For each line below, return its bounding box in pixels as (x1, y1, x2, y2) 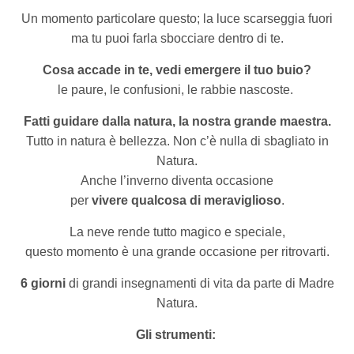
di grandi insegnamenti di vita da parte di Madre (65, 277, 334, 291)
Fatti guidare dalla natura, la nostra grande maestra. (23, 115, 331, 129)
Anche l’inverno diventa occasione (81, 174, 273, 188)
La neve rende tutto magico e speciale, (69, 225, 285, 239)
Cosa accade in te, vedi (43, 63, 181, 77)
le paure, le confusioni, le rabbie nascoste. (58, 83, 293, 97)
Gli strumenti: (135, 328, 216, 342)
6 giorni (20, 277, 66, 291)
